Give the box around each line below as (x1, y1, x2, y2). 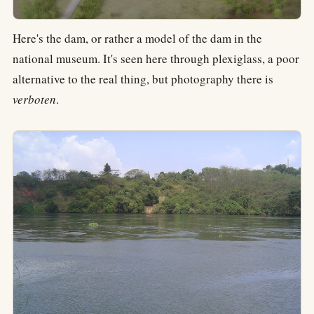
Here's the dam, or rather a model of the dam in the (13, 30, 262, 47)
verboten (13, 91, 56, 108)
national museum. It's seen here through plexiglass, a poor (13, 50, 299, 67)
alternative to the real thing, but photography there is (13, 71, 273, 88)
